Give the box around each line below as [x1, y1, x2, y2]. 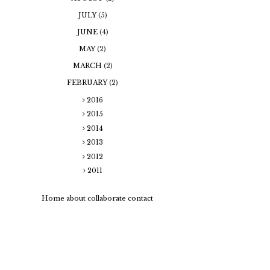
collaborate [87, 193, 126, 202]
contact [127, 193, 153, 202]
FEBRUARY [67, 78, 109, 87]
